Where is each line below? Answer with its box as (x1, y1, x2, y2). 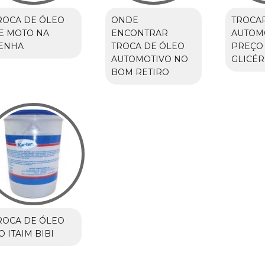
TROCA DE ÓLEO (111, 40, 185, 51)
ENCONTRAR (111, 27, 168, 38)
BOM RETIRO (111, 66, 169, 77)
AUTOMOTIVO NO (111, 53, 188, 64)
